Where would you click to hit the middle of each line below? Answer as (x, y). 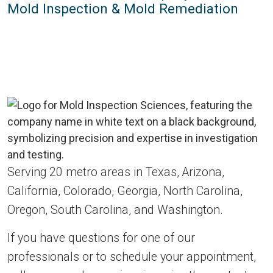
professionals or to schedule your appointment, (132, 257)
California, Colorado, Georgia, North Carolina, (125, 191)
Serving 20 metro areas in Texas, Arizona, (116, 172)
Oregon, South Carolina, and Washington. (115, 210)
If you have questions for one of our (101, 238)
